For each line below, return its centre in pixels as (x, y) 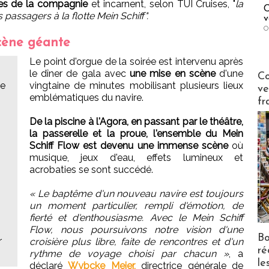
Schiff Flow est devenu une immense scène (129, 145)
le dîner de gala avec (80, 73)
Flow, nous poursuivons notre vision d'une (136, 229)
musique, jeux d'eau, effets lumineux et (136, 157)
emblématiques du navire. (86, 97)
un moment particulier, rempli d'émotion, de (136, 205)
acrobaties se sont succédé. (91, 169)
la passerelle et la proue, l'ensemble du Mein (136, 133)
